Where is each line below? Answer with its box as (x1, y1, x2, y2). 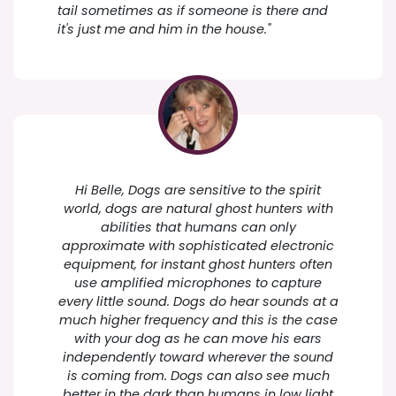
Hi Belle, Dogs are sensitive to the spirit (75, 181, 321, 199)
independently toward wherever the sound (63, 348, 333, 366)
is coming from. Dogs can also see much (66, 367, 330, 385)
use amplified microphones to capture (74, 274, 322, 292)
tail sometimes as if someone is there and (57, 2, 328, 19)
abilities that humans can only (100, 218, 296, 236)
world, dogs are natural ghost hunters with (63, 200, 333, 217)
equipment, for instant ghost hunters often (64, 255, 332, 273)
